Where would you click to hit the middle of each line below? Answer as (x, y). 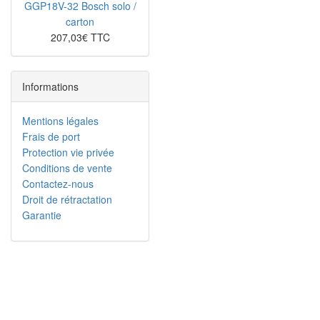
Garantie (42, 215)
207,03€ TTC (80, 37)
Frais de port (51, 136)
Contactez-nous (58, 184)
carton (80, 21)
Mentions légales (60, 121)
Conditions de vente (67, 168)
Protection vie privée (68, 152)
